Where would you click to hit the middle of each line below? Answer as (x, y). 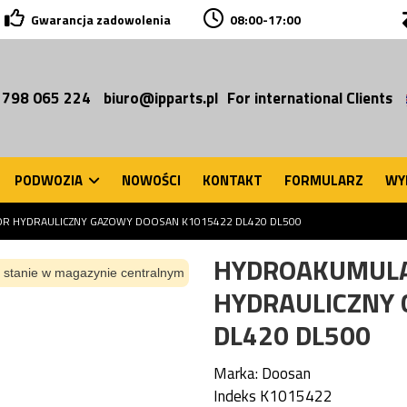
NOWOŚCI (151, 180)
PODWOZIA (50, 180)
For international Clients (310, 98)
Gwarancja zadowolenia (100, 20)
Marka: (235, 373)
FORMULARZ (324, 180)
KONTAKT (233, 180)
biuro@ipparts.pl (161, 98)
